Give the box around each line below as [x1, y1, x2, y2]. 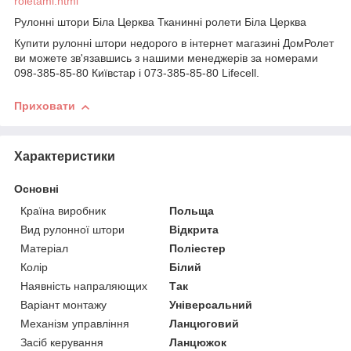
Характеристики [14, 150, 115, 164]
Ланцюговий [169, 317, 240, 331]
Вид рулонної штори [20, 223, 125, 237]
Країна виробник [20, 204, 106, 218]
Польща [169, 204, 215, 218]
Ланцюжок [169, 336, 227, 349]
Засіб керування [20, 336, 103, 349]
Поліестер [169, 242, 226, 255]
